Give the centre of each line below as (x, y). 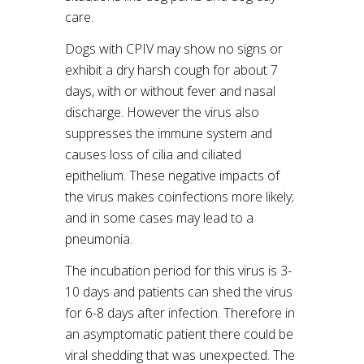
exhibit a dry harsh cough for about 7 (171, 70)
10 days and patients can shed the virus (179, 292)
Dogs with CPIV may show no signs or (174, 49)
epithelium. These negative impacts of (172, 175)
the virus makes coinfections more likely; (180, 197)
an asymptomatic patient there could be (179, 334)
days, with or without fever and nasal (170, 91)
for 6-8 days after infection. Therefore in (180, 313)
